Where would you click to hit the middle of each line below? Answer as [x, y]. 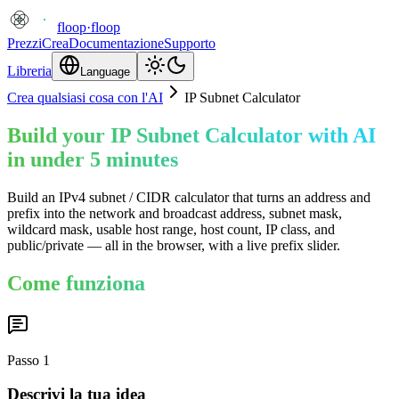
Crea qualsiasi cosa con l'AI [85, 98]
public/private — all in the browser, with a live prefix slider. [174, 245]
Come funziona [76, 283]
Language [105, 72]
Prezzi [24, 43]
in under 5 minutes [93, 159]
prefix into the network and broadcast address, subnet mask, [175, 213]
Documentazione [116, 43]
